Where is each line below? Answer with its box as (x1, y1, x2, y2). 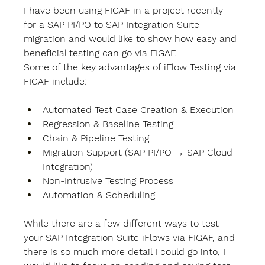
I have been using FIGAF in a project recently (24, 5, 227, 17)
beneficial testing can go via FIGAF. (24, 47, 180, 59)
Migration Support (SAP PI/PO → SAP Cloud (43, 147, 236, 159)
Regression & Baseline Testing (43, 118, 177, 130)
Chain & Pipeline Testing (43, 132, 153, 144)
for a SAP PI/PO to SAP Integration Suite (24, 19, 203, 31)
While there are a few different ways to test (24, 218, 222, 230)
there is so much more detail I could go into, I (24, 246, 229, 258)
